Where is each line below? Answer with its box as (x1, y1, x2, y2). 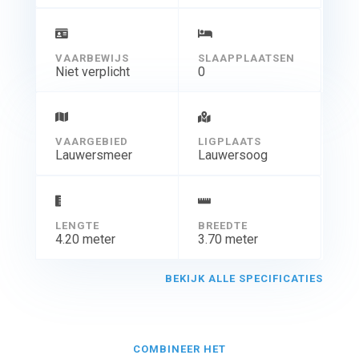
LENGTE (54, 219, 99, 232)
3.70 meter (197, 231, 258, 247)
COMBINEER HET (132, 342, 226, 355)
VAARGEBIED (54, 135, 128, 147)
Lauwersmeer (54, 147, 132, 163)
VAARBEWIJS (54, 51, 129, 64)
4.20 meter (54, 231, 115, 247)
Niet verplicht (54, 63, 130, 79)
